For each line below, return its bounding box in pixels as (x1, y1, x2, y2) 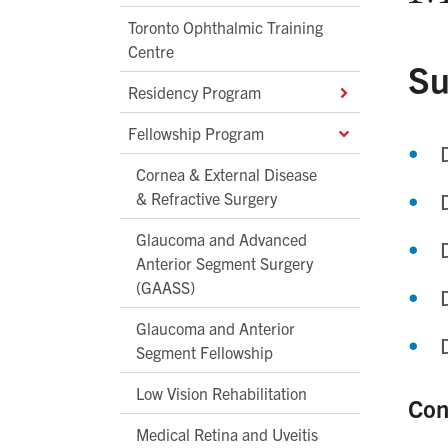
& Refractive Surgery (136, 187, 277, 208)
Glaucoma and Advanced (136, 228, 307, 249)
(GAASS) (136, 276, 195, 297)
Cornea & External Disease (136, 163, 317, 184)
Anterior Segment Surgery (136, 252, 313, 273)
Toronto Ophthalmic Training (128, 16, 323, 37)
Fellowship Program (128, 122, 264, 143)
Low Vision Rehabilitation (136, 382, 307, 403)
